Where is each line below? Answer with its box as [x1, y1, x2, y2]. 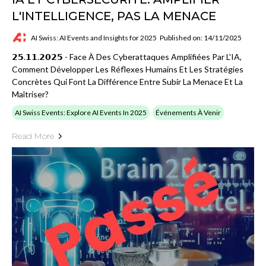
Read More [12, 131, 54, 142]
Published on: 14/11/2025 [160, 33, 242, 42]
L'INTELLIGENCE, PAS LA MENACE [12, 9, 216, 24]
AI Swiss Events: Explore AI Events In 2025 [15, 108, 147, 118]
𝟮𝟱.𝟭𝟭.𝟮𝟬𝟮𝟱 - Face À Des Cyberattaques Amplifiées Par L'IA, [12, 52, 242, 62]
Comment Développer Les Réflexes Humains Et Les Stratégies [12, 64, 243, 75]
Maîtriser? [12, 89, 49, 100]
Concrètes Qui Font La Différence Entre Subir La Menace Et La [12, 77, 243, 87]
